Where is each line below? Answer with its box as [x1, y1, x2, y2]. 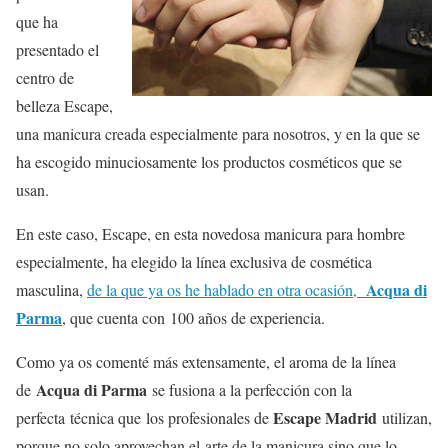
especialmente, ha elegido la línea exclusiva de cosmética [16, 251, 372, 273]
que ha [16, 11, 58, 33]
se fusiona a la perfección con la [147, 379, 352, 401]
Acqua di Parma [36, 378, 147, 402]
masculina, [16, 279, 87, 301]
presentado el [16, 39, 99, 61]
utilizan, [377, 407, 432, 429]
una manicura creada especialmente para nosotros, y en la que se [16, 123, 420, 145]
